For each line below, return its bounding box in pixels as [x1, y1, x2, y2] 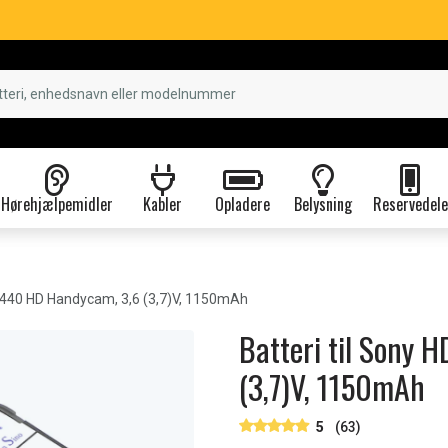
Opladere [215, 192, 270, 216]
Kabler [143, 192, 182, 216]
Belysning [293, 192, 352, 216]
